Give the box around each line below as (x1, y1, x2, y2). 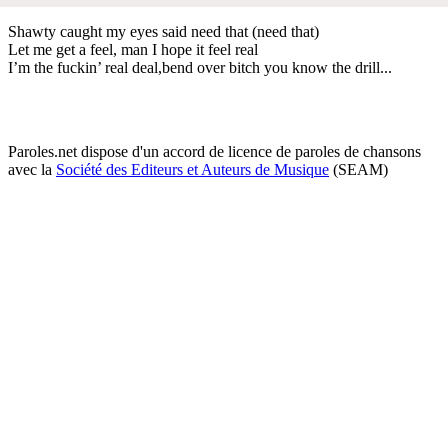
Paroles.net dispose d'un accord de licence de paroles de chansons (8, 142, 421, 160)
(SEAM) (329, 160, 388, 178)
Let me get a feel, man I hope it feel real (8, 40, 258, 58)
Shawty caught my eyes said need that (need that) (8, 22, 319, 40)
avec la (8, 160, 56, 178)
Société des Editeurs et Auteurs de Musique (56, 160, 329, 178)
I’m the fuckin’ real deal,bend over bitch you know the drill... (8, 58, 392, 76)
